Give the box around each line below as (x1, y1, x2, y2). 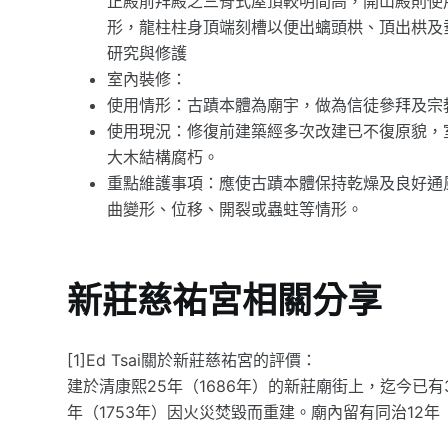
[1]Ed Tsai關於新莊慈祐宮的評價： (67, 349, 318, 370)
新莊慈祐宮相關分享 (67, 279, 383, 322)
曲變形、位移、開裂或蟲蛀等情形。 (107, 198, 364, 219)
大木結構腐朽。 (107, 146, 220, 167)
